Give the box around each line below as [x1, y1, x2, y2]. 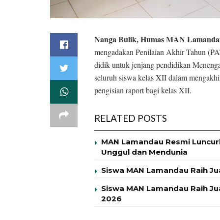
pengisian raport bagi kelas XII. [94, 85, 192, 96]
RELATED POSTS [94, 112, 167, 124]
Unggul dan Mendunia [101, 147, 188, 157]
